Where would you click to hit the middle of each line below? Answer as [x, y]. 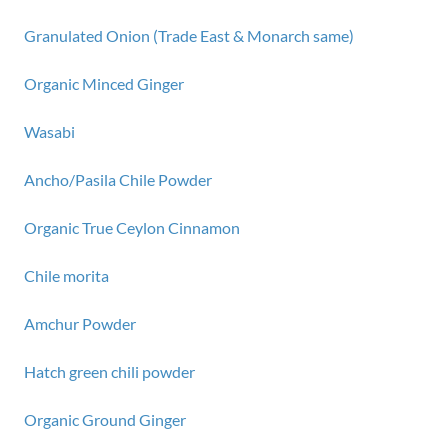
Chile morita [66, 275]
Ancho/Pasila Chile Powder [118, 179]
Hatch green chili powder [109, 371]
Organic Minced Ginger [104, 83]
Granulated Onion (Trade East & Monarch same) [189, 35]
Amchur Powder [80, 323]
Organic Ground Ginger [105, 419]
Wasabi [49, 131]
